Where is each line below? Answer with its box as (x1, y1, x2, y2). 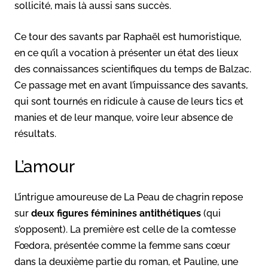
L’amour (14, 156, 75, 176)
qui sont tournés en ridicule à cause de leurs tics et (14, 95, 243, 107)
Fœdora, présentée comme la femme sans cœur (14, 239, 230, 251)
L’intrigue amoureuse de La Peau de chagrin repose (14, 191, 243, 203)
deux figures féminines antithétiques (31, 207, 201, 219)
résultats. (14, 127, 56, 139)
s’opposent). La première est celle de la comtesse (14, 223, 236, 235)
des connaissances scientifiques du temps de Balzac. (14, 63, 251, 75)
